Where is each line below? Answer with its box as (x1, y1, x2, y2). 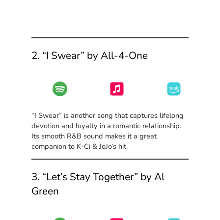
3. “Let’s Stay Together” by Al (31, 170, 165, 184)
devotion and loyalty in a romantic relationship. (31, 120, 182, 131)
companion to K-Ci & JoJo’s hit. (31, 141, 128, 151)
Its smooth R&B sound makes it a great (31, 131, 157, 141)
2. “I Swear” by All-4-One (31, 48, 148, 62)
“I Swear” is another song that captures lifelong (31, 110, 184, 120)
